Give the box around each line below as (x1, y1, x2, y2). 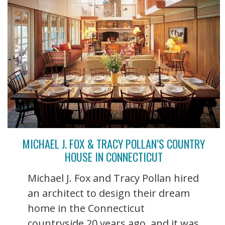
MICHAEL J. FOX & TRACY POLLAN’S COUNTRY (23, 135, 205, 152)
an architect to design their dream (28, 186, 190, 200)
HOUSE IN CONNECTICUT (65, 148, 163, 165)
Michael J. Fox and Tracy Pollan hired (28, 171, 199, 185)
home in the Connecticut (28, 201, 145, 215)
